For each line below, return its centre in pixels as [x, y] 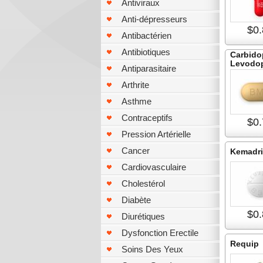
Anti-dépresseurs [154, 19]
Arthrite [135, 85]
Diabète [136, 200]
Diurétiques [143, 216]
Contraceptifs [147, 118]
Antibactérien [146, 36]
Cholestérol [143, 183]
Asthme [136, 101]
